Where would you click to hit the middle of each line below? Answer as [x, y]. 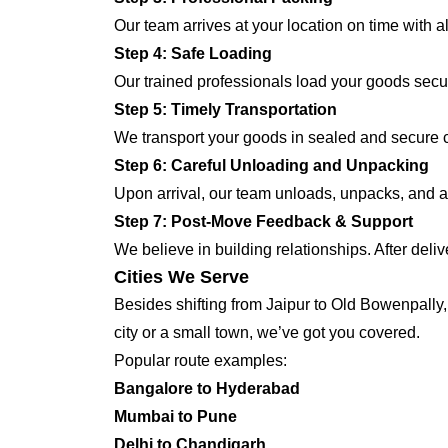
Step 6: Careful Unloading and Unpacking [271, 165]
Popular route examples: [200, 360]
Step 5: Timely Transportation [225, 109]
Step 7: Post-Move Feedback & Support [263, 221]
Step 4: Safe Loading [193, 53]
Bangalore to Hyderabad [207, 388]
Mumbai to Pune [175, 416]
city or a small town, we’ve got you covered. [267, 332]
